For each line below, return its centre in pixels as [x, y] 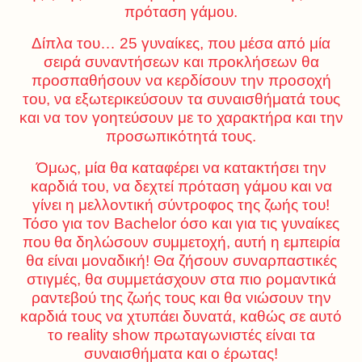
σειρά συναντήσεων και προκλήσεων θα [181, 62]
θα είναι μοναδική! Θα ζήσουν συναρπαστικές [181, 261]
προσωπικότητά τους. [181, 136]
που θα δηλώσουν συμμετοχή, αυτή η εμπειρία [181, 242]
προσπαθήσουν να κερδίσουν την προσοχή [181, 80]
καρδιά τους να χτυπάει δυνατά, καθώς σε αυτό [181, 316]
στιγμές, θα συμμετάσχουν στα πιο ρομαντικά [181, 279]
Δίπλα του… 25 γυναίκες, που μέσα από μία [181, 43]
